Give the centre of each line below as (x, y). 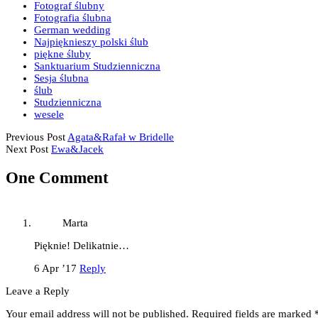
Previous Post (35, 137)
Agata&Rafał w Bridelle (121, 137)
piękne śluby (62, 54)
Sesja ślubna (61, 78)
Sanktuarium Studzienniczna (97, 66)
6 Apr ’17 (55, 268)
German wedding (72, 30)
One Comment (57, 178)
